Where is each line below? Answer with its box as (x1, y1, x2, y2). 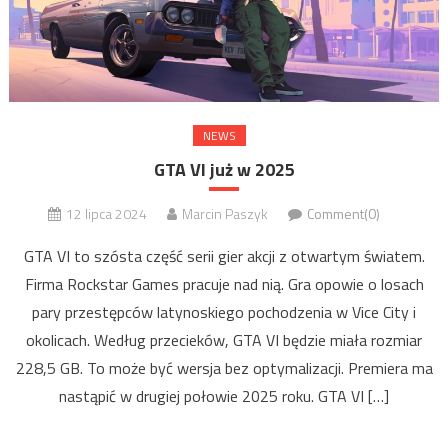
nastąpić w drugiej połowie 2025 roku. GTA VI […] (59, 383, 389, 408)
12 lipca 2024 (66, 202, 147, 224)
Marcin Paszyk (182, 202, 268, 224)
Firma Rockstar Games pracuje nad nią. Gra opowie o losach (24, 271, 424, 296)
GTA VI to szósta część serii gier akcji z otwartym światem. (23, 243, 425, 268)
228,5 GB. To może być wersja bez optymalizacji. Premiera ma (15, 355, 433, 380)
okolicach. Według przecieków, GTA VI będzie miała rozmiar (26, 327, 422, 352)
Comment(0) (307, 202, 380, 224)
